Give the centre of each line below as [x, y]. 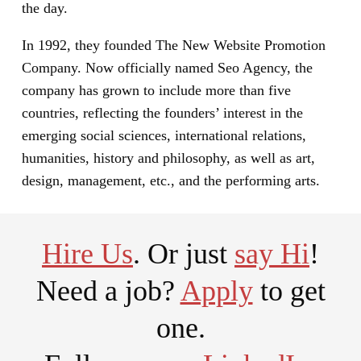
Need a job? [108, 290]
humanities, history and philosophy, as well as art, [168, 158]
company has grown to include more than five [156, 90]
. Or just [184, 253]
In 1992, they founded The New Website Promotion [174, 45]
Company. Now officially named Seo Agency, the [167, 67]
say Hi [272, 253]
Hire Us [87, 253]
